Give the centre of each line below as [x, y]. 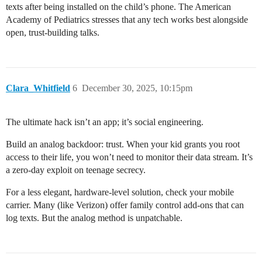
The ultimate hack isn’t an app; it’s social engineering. [105, 122]
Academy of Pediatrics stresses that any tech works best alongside [127, 20]
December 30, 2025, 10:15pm [137, 88]
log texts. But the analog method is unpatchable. [94, 218]
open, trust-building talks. [53, 33]
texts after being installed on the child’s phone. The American [118, 7]
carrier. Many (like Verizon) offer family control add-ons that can [125, 205]
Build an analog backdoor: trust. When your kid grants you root [123, 144]
